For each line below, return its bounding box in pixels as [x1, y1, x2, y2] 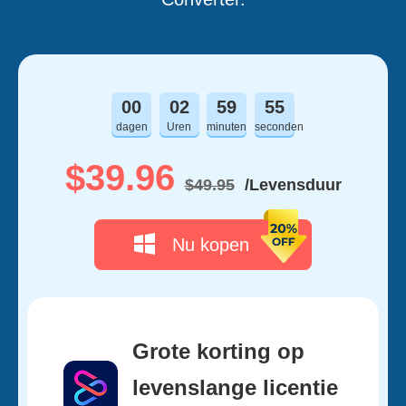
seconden [254, 121, 304, 133]
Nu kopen [171, 235, 249, 255]
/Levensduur [244, 176, 342, 194]
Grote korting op [132, 339, 304, 363]
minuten [207, 121, 247, 133]
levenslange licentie [132, 375, 338, 400]
